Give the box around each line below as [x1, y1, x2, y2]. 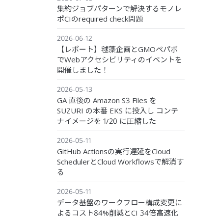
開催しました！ [57, 65, 109, 75]
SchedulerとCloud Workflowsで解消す [57, 156, 184, 166]
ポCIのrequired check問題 [57, 14, 143, 24]
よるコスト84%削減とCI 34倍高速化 [57, 207, 178, 218]
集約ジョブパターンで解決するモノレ [57, 3, 182, 14]
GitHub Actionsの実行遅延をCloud [57, 146, 170, 156]
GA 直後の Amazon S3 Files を [57, 95, 157, 105]
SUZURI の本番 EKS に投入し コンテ [57, 105, 178, 115]
